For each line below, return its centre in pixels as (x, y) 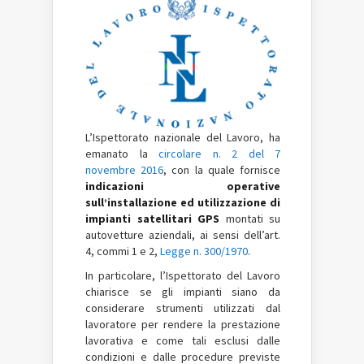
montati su (253, 218)
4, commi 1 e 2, (123, 251)
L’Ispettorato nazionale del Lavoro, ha (183, 137)
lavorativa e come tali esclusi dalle (183, 340)
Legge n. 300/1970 (204, 251)
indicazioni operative (183, 186)
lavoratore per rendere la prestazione (183, 324)
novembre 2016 (125, 169)
